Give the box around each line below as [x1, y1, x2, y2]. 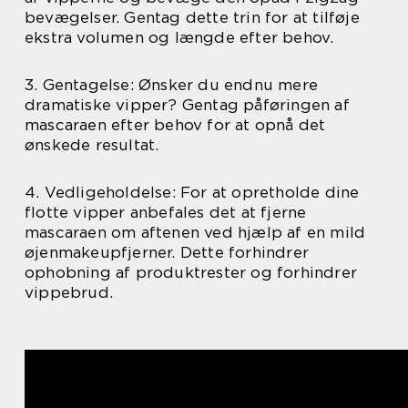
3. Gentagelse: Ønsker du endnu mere [25, 75, 319, 94]
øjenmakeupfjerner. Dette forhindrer [25, 242, 310, 261]
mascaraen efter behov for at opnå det [25, 115, 326, 134]
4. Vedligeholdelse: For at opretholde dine [25, 182, 360, 201]
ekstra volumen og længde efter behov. [25, 27, 334, 46]
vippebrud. [25, 282, 113, 301]
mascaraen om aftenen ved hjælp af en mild [25, 222, 366, 241]
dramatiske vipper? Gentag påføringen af [25, 95, 350, 114]
